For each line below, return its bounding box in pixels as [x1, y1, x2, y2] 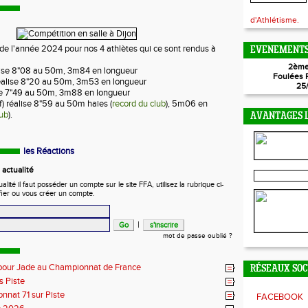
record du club [112, 98, 166, 109]
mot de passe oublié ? [163, 232, 232, 240]
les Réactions [23, 146, 74, 157]
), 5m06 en [166, 98, 208, 109]
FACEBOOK [256, 291, 303, 302]
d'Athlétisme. [250, 15, 299, 25]
